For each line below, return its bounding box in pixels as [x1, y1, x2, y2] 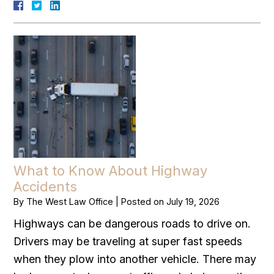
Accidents [13, 178, 78, 194]
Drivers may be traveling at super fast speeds [13, 234, 243, 248]
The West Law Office [26, 196, 114, 207]
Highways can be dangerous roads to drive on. [13, 217, 251, 230]
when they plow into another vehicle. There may [13, 252, 257, 265]
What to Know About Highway [13, 162, 208, 179]
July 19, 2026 [166, 196, 220, 207]
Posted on [121, 196, 167, 207]
